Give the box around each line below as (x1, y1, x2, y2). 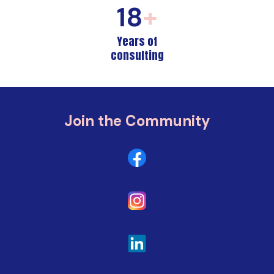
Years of (117, 33, 157, 50)
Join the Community (64, 111, 210, 131)
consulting (110, 47, 164, 64)
